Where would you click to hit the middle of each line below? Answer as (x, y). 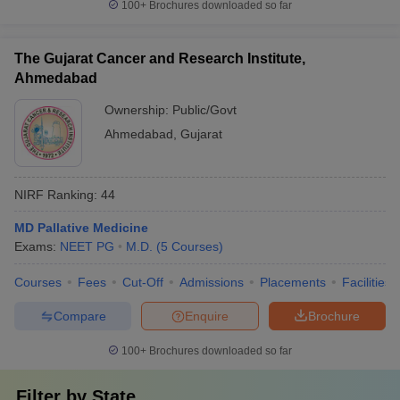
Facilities (367, 282)
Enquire (207, 316)
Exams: (37, 246)
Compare (79, 316)
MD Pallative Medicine (81, 228)
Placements (293, 282)
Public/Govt (204, 110)
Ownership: (138, 110)
